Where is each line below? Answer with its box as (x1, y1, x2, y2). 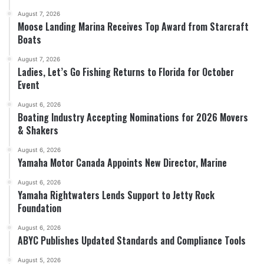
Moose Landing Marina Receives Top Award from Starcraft (18, 19, 249, 34)
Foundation (18, 200, 61, 215)
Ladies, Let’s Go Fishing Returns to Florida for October (18, 64, 234, 79)
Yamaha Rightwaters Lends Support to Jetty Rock (18, 187, 214, 202)
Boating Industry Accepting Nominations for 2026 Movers (18, 110, 248, 124)
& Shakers (18, 123, 58, 137)
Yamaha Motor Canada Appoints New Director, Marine (18, 155, 227, 170)
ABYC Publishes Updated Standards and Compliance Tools (18, 233, 246, 247)
